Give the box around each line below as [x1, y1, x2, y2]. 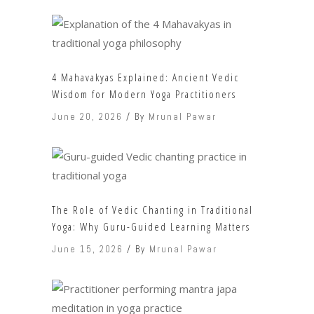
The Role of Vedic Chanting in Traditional [52, 203, 253, 217]
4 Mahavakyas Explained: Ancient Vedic [52, 70, 239, 85]
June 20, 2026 [52, 111, 123, 123]
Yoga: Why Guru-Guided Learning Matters [52, 219, 250, 234]
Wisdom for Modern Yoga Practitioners [52, 87, 236, 102]
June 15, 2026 [52, 243, 123, 256]
